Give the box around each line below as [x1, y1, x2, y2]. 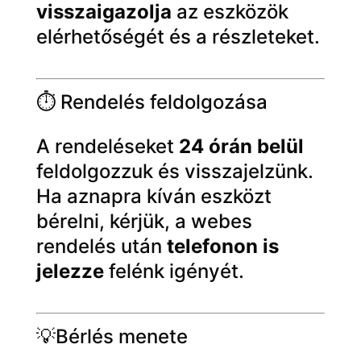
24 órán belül [178, 135, 304, 158]
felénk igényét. [103, 259, 244, 283]
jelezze [35, 259, 104, 283]
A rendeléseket [35, 135, 179, 158]
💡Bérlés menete [35, 325, 188, 348]
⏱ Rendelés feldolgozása [35, 90, 268, 114]
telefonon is [166, 234, 279, 258]
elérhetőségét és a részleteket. [35, 25, 320, 48]
